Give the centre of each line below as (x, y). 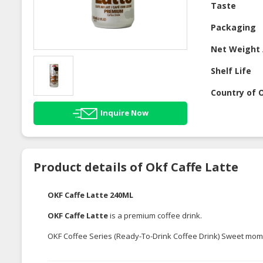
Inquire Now (124, 112)
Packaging (234, 28)
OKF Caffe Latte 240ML (90, 195)
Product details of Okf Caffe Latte (136, 167)
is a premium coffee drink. (157, 215)
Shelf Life (231, 71)
